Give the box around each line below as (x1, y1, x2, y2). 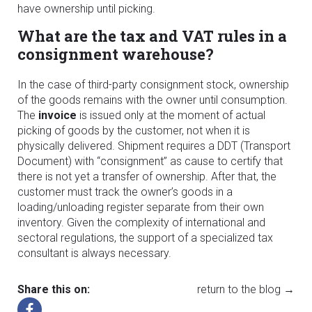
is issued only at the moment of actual (77, 108, 265, 122)
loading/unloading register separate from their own (17, 200, 264, 214)
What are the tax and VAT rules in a (17, 25, 287, 46)
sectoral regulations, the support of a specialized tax (17, 231, 273, 244)
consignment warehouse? (17, 43, 214, 64)
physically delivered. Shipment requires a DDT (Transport (17, 139, 290, 153)
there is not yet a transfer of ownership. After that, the (17, 169, 276, 183)
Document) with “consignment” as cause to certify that (17, 154, 283, 168)
